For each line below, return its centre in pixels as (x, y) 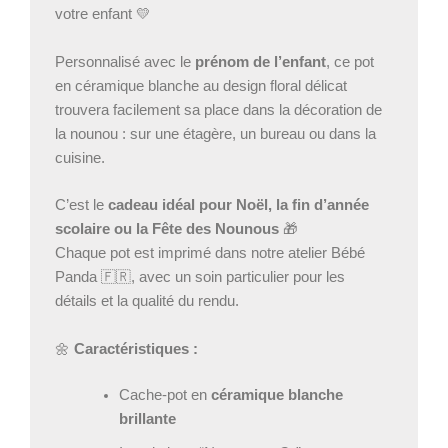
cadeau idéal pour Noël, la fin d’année (238, 204)
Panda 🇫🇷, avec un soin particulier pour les (200, 276)
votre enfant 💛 (103, 14)
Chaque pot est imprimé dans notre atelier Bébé (210, 252)
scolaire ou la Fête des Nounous (167, 228)
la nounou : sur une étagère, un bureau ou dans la (215, 133)
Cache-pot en (164, 395)
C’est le (81, 204)
